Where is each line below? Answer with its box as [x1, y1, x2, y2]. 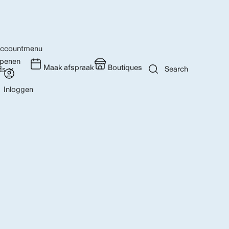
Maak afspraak [43, 63, 94, 73]
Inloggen [4, 84, 33, 95]
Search [165, 64, 188, 74]
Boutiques [108, 63, 142, 73]
